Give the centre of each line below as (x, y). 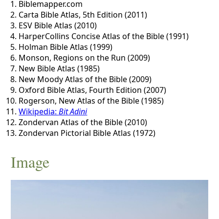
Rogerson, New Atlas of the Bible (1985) (91, 100)
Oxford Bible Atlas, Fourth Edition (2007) (93, 90)
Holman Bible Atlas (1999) (66, 47)
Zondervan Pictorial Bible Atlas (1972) (87, 133)
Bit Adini (73, 111)
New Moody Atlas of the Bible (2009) (85, 79)
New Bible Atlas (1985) (59, 68)
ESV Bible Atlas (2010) (58, 25)
